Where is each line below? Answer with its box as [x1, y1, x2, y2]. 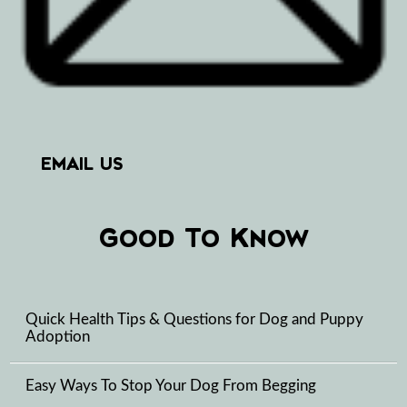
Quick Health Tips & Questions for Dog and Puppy [25, 313, 364, 328]
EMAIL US [41, 154, 124, 174]
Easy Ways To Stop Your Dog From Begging [25, 379, 317, 394]
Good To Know [98, 223, 309, 253]
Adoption [25, 330, 91, 345]
